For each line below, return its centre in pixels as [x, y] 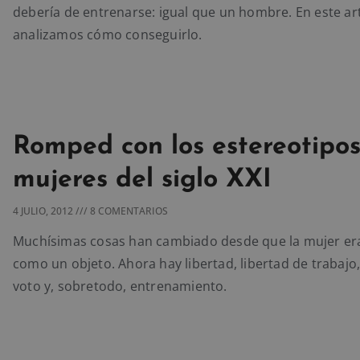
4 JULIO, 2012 [44, 211]
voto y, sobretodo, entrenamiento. [120, 286]
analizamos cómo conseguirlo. [108, 35]
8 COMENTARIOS [128, 211]
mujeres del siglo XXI [142, 180]
